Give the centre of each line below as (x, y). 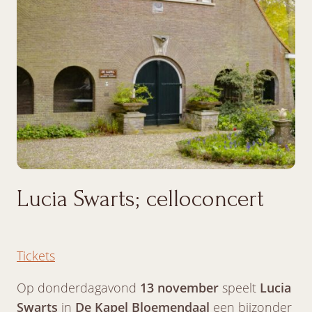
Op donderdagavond (78, 287)
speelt (239, 287)
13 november (179, 287)
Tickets (36, 255)
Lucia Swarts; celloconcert (140, 198)
